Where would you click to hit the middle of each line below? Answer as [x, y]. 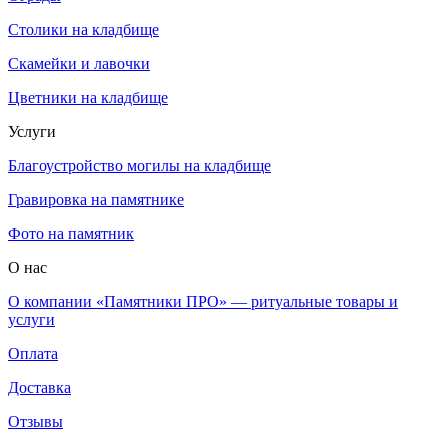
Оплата [33, 354]
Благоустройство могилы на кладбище [139, 166]
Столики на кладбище [83, 30]
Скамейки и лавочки [79, 64]
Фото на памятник [71, 234]
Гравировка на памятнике [96, 200]
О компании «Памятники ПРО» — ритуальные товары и [203, 302]
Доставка [39, 388]
